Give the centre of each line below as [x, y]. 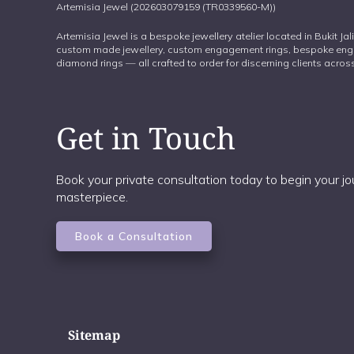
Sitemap [94, 335]
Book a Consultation [134, 237]
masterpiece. [92, 197]
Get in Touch [146, 138]
